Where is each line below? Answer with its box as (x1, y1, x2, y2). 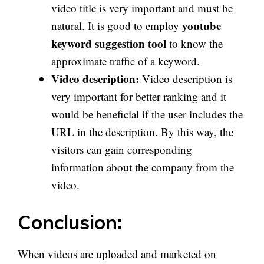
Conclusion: (18, 210, 122, 234)
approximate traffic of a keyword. (51, 53, 200, 68)
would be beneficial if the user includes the (51, 106, 243, 121)
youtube (182, 17, 221, 34)
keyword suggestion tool (51, 35, 166, 51)
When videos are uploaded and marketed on (18, 246, 216, 261)
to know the (166, 35, 223, 51)
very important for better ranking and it (51, 88, 226, 104)
